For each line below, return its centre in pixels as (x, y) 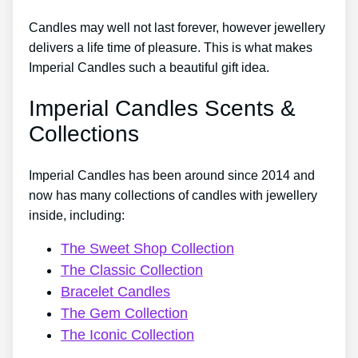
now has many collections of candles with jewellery (173, 196)
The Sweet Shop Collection (147, 249)
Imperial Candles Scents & (162, 108)
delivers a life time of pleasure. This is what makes (171, 47)
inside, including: (77, 216)
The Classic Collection (132, 270)
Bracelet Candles (115, 292)
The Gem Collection (124, 314)
